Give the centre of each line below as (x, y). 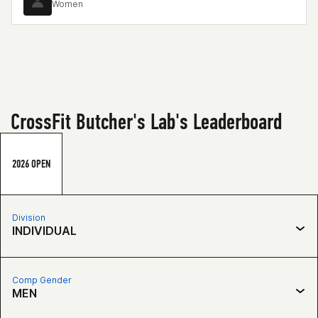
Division (29, 218)
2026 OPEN (31, 164)
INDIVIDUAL (44, 231)
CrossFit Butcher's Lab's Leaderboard (146, 121)
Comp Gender (42, 280)
